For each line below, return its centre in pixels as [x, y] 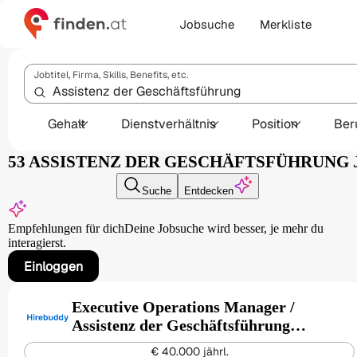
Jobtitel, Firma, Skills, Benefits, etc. [111, 75]
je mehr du [297, 228]
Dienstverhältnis [169, 124]
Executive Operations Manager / [183, 306]
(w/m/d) [99, 343]
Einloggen [53, 266]
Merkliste [286, 24]
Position [275, 124]
